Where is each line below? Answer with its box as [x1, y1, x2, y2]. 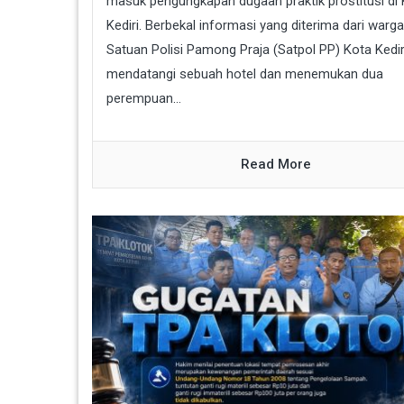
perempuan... [106, 89, 181, 106]
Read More [241, 155, 312, 172]
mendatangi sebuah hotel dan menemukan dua [106, 65, 383, 82]
